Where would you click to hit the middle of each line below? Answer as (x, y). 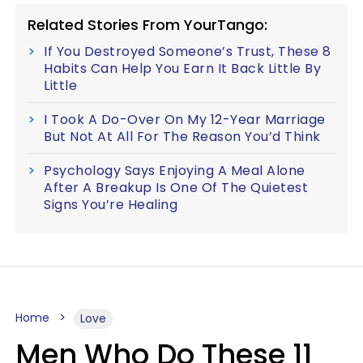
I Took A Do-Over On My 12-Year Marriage (185, 119)
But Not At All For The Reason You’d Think (182, 136)
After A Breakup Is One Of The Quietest (176, 187)
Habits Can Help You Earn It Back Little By (182, 68)
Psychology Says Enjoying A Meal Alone (175, 170)
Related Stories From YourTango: (147, 24)
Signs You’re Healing (111, 204)
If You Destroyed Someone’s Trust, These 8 (188, 51)
